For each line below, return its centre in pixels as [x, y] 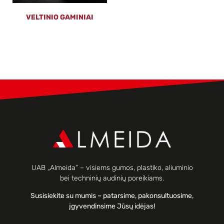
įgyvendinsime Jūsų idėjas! [112, 206]
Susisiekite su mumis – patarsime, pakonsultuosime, [112, 196]
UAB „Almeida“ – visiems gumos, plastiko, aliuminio [112, 168]
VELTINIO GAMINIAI [60, 17]
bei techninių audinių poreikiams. [112, 178]
